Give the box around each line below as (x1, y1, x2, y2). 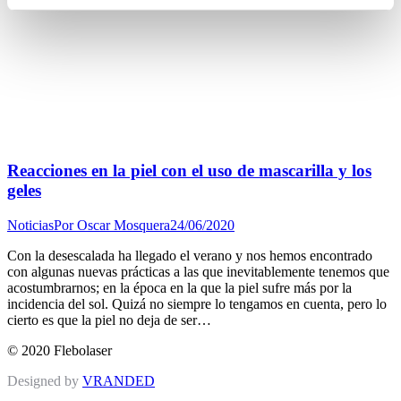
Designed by (7, 372, 82, 388)
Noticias (7, 217, 54, 233)
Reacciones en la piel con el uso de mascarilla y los (7, 161, 371, 181)
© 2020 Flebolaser (7, 342, 112, 358)
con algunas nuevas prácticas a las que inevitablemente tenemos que (7, 263, 389, 279)
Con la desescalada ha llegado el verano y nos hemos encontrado (7, 247, 372, 263)
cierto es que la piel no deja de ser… (7, 311, 211, 328)
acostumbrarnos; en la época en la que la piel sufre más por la (7, 279, 352, 295)
